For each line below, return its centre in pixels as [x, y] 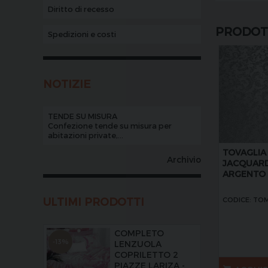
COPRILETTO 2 [147, 255]
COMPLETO [139, 233]
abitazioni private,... [85, 135]
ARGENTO [244, 173]
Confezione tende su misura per [109, 126]
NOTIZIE [67, 83]
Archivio [184, 159]
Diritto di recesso [81, 9]
